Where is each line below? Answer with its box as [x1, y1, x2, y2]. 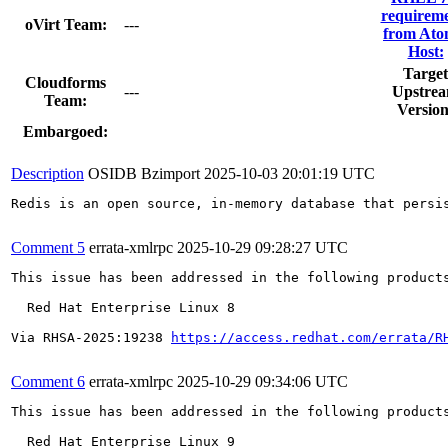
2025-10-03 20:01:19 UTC [204, 164, 375, 182]
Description [11, 164, 84, 182]
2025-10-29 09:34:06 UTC [177, 372, 348, 390]
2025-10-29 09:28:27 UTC [177, 238, 348, 256]
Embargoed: [23, 122, 108, 140]
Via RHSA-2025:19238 [11, 329, 171, 345]
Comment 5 [11, 238, 85, 256]
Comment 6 [11, 372, 85, 390]
